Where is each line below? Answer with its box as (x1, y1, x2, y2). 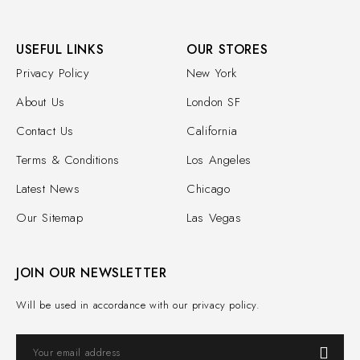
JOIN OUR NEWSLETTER (16, 264, 167, 282)
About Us (16, 93, 65, 111)
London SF (186, 93, 241, 111)
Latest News (16, 180, 80, 198)
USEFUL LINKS (16, 40, 104, 59)
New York (186, 64, 237, 82)
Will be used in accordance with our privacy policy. (16, 297, 260, 313)
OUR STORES (186, 40, 268, 59)
